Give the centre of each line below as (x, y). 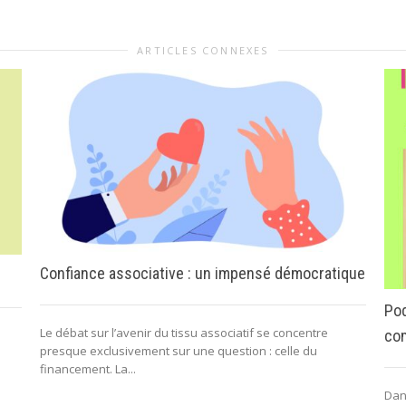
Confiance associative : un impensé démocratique (203, 274)
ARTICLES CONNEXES (203, 50)
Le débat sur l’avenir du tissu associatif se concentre (184, 333)
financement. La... (88, 369)
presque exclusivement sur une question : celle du (179, 351)
